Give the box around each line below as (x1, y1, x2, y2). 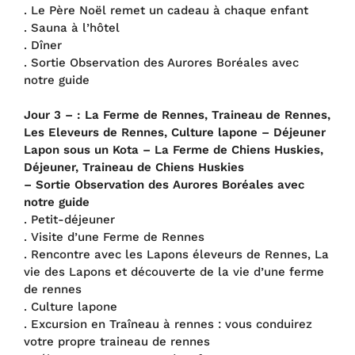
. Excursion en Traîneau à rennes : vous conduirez (24, 317, 312, 331)
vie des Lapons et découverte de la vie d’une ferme (24, 265, 324, 279)
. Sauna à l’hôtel (24, 21, 120, 35)
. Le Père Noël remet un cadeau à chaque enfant (24, 3, 308, 17)
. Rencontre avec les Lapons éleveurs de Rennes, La (24, 247, 329, 261)
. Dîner (24, 38, 62, 52)
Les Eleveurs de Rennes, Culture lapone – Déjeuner (24, 125, 326, 139)
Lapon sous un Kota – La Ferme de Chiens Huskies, (24, 143, 323, 157)
